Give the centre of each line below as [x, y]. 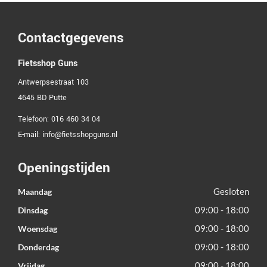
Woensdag [38, 229]
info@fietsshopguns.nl [80, 135]
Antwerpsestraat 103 [53, 83]
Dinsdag [33, 210]
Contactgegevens [71, 38]
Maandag [35, 192]
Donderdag [38, 247]
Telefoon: [35, 119]
